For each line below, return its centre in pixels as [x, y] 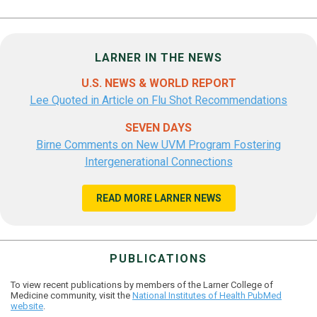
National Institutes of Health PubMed [207, 295]
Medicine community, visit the [71, 295]
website [27, 306]
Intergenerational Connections [158, 162]
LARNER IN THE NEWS [158, 58]
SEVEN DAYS [158, 128]
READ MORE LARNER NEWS [158, 198]
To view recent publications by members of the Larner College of [142, 285]
